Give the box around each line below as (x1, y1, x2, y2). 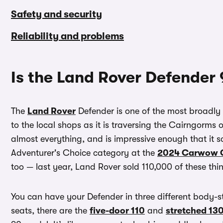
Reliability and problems (11, 30, 124, 42)
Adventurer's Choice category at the (11, 148, 157, 158)
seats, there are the (11, 206, 90, 216)
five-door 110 (90, 206, 145, 216)
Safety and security (11, 8, 102, 20)
